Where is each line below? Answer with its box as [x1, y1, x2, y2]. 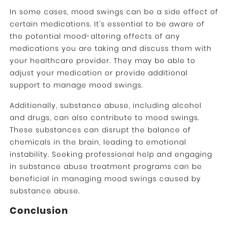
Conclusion [9, 204, 68, 217]
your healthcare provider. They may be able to [9, 55, 195, 66]
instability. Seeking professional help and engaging [9, 149, 212, 160]
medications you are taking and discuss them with [9, 43, 212, 54]
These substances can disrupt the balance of [9, 125, 191, 135]
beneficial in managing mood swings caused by [9, 174, 201, 184]
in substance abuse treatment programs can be [9, 161, 202, 172]
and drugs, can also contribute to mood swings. [9, 112, 199, 123]
